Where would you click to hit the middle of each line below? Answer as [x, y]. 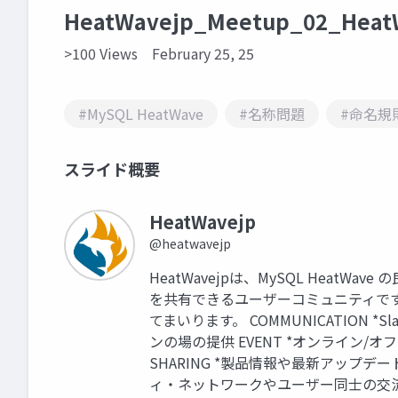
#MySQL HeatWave [141, 114]
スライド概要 [112, 169]
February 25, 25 [203, 53]
